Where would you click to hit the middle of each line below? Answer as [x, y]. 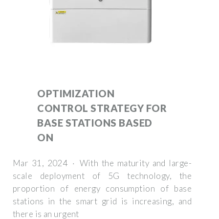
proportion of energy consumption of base [102, 188]
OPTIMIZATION [76, 93]
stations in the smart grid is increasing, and [102, 201]
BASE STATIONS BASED [95, 122]
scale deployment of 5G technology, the [102, 175]
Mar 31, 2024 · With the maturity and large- [102, 163]
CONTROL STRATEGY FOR [102, 108]
